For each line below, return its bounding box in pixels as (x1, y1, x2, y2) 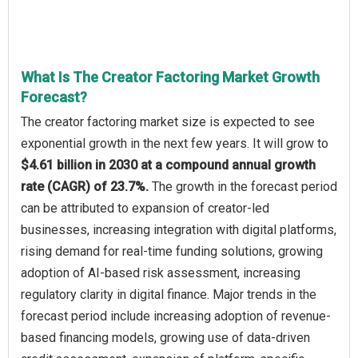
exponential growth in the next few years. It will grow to (21, 135, 328, 151)
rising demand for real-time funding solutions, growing (21, 243, 323, 259)
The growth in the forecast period (152, 178, 337, 194)
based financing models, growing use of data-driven (21, 329, 310, 345)
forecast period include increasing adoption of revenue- (21, 308, 331, 324)
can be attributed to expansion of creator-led (21, 200, 269, 216)
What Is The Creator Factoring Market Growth (21, 68, 320, 86)
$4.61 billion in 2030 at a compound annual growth (21, 157, 316, 173)
